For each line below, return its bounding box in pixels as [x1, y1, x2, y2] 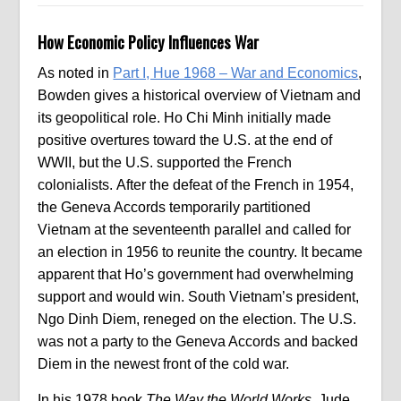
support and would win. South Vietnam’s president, [38, 289, 360, 304]
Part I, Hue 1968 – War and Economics [113, 65, 359, 81]
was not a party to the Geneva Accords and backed [38, 334, 359, 349]
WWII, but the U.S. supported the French [38, 155, 293, 170]
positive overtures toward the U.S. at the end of [38, 132, 333, 148]
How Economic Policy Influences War [38, 30, 260, 54]
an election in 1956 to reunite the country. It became [38, 244, 363, 260]
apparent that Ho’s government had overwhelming [38, 267, 354, 282]
